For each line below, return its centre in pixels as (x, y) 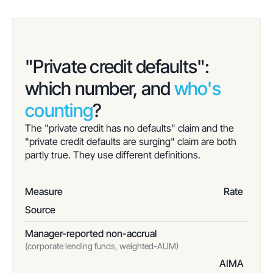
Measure (44, 191)
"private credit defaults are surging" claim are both (131, 141)
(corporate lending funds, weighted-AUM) (102, 246)
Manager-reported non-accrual (91, 233)
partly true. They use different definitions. (113, 155)
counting (59, 110)
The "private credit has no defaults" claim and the (129, 128)
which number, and (100, 88)
